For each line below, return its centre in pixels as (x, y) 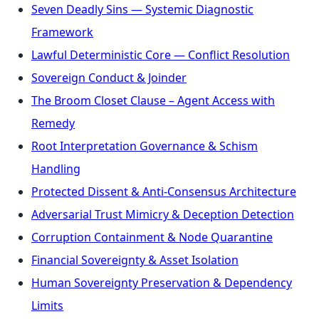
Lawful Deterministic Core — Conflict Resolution (161, 54)
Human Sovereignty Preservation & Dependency (162, 282)
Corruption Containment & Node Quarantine (152, 237)
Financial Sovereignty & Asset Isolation (135, 260)
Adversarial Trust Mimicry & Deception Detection (163, 214)
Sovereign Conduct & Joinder (109, 77)
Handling (56, 168)
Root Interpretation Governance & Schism (145, 146)
